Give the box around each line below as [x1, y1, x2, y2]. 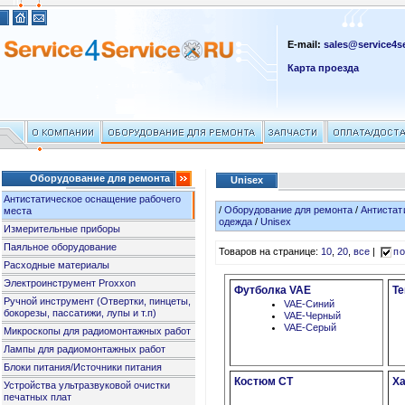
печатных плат [4, 391, 72, 402]
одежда [219, 216, 256, 227]
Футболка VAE [234, 284, 312, 297]
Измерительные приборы [4, 223, 121, 234]
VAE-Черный [284, 310, 342, 321]
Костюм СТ [234, 375, 294, 388]
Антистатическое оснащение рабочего [4, 193, 182, 204]
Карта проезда [287, 62, 360, 73]
